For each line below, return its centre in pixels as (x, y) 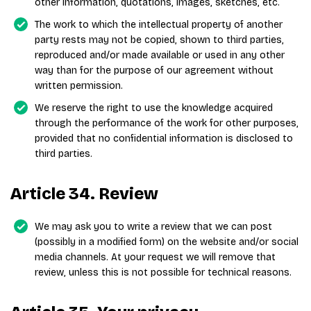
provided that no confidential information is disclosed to (164, 138)
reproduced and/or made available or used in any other (160, 55)
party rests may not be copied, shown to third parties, (159, 40)
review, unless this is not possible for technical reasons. (163, 272)
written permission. (79, 86)
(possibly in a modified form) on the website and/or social (167, 242)
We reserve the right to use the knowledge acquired (154, 108)
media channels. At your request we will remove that (155, 257)
